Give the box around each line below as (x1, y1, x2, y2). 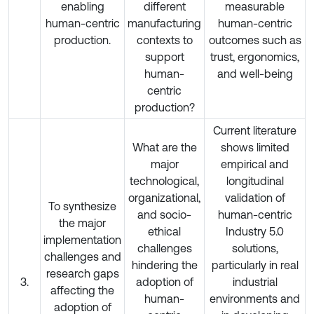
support (144, 50, 184, 63)
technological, (130, 174, 199, 187)
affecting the (50, 283, 114, 296)
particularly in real (211, 258, 299, 271)
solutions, (231, 241, 278, 254)
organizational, (128, 191, 200, 204)
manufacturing (128, 16, 201, 29)
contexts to (136, 33, 193, 46)
